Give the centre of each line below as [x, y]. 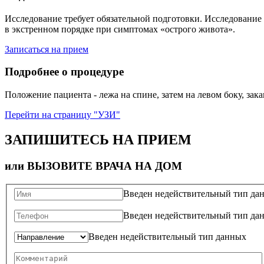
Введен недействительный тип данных [167, 237]
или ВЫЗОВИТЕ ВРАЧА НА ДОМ [93, 166]
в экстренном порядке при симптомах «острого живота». [120, 29]
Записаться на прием [47, 49]
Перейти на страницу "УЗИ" [62, 115]
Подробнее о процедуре [64, 72]
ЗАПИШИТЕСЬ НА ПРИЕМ [98, 139]
